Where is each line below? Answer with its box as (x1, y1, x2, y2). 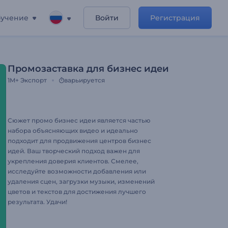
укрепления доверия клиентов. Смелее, (8, 157, 138, 165)
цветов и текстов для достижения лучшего (8, 188, 146, 195)
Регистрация (150, 13, 200, 22)
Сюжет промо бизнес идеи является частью (8, 117, 151, 124)
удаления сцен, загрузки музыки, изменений (8, 178, 155, 185)
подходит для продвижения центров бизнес (8, 137, 151, 145)
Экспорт (20, 76, 47, 84)
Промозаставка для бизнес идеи (8, 63, 169, 74)
